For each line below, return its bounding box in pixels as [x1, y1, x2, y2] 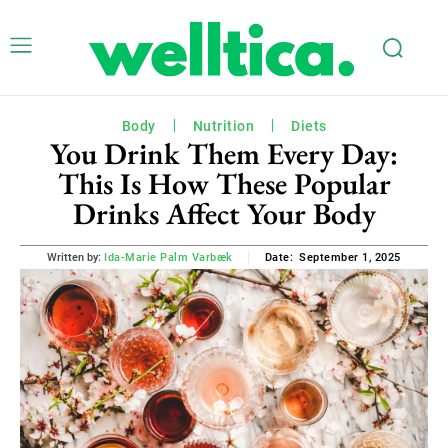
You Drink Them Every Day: [50, 134, 398, 173]
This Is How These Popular [57, 164, 391, 203]
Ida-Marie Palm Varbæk [104, 250, 233, 264]
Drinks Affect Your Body [72, 194, 376, 233]
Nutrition [192, 118, 254, 134]
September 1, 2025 [299, 250, 401, 264]
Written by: [47, 250, 102, 264]
